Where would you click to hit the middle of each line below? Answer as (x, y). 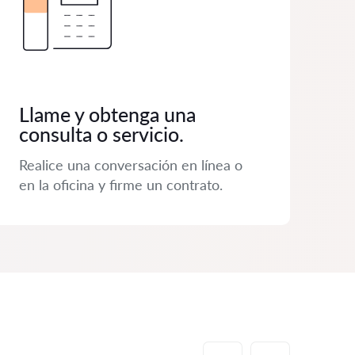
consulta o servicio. (101, 134)
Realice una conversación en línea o (131, 165)
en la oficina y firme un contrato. (121, 185)
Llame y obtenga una (107, 114)
